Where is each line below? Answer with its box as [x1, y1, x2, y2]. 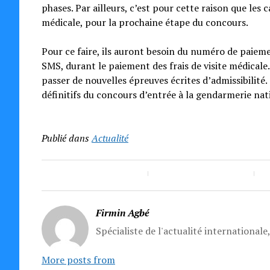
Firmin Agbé [95, 206, 149, 219]
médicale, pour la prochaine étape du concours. [41, 16, 248, 29]
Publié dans [41, 131, 89, 145]
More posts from [41, 253, 115, 266]
